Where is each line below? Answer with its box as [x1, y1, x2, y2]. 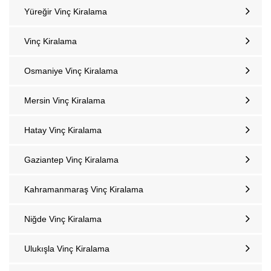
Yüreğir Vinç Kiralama [24, 7, 107, 16]
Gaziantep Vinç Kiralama [24, 155, 119, 165]
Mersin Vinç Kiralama [24, 96, 105, 105]
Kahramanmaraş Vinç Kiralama [24, 184, 143, 194]
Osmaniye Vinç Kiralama [24, 66, 118, 76]
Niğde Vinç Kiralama [24, 214, 102, 224]
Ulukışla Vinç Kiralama [24, 244, 109, 253]
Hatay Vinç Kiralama [24, 125, 102, 135]
